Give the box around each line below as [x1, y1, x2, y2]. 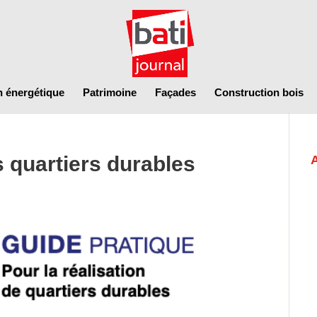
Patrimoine [82, 86, 137, 98]
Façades [154, 86, 196, 98]
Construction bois [214, 86, 304, 98]
